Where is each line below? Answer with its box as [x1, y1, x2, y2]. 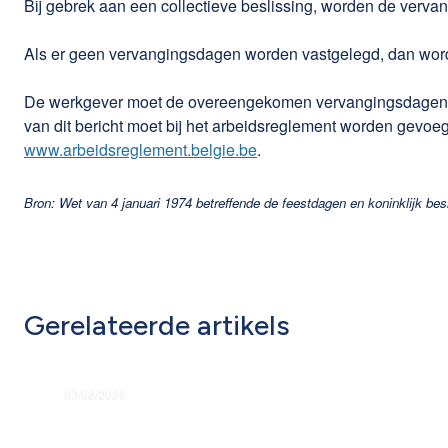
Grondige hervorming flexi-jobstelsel [48, 402, 393, 427]
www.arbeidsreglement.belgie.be [24, 137, 257, 161]
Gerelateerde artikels [24, 307, 290, 342]
